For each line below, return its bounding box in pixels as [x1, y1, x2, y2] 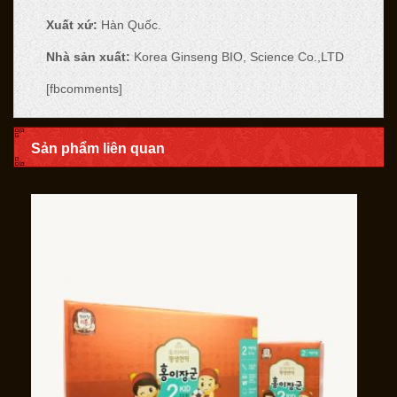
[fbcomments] [45, 81, 122, 96]
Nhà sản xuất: [45, 49, 130, 64]
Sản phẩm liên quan [31, 140, 165, 156]
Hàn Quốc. [97, 17, 161, 32]
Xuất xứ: [45, 17, 97, 32]
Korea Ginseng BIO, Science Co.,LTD [129, 49, 344, 64]
